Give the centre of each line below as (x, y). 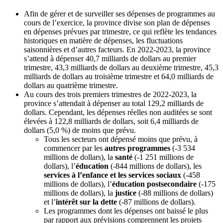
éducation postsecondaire (154, 184)
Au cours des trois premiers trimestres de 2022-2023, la (110, 95)
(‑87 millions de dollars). (156, 202)
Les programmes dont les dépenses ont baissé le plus (126, 211)
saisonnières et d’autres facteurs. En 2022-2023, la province (117, 50)
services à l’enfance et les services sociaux (112, 175)
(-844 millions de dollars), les (155, 166)
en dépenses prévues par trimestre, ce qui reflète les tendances (120, 32)
